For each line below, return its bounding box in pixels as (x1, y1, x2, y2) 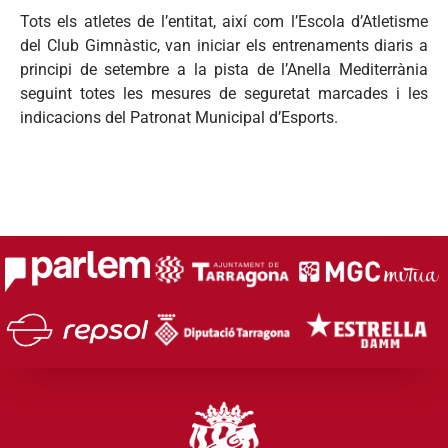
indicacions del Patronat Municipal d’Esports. (20, 107, 338, 127)
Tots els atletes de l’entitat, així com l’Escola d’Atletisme (20, 11, 428, 31)
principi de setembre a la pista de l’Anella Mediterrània (20, 59, 428, 79)
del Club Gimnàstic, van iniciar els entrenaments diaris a (20, 35, 428, 55)
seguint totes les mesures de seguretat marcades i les (20, 83, 428, 103)
